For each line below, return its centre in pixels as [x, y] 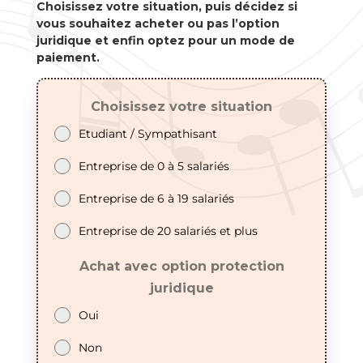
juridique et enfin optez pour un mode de [165, 41]
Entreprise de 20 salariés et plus [168, 231]
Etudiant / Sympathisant [147, 134]
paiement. [68, 58]
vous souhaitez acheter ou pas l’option [158, 24]
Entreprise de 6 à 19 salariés [156, 199]
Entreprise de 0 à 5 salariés [154, 167]
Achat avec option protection [181, 267]
